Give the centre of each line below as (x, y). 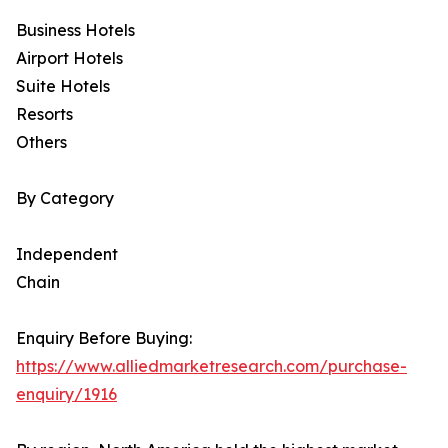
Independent (67, 254)
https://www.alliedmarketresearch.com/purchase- (211, 366)
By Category (65, 198)
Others (41, 142)
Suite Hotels (63, 86)
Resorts (44, 114)
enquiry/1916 (66, 394)
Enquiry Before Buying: (104, 338)
